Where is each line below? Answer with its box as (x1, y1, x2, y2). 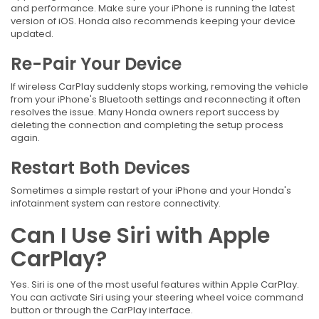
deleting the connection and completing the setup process (11, 118, 283, 132)
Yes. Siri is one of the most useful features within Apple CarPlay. (11, 278, 299, 292)
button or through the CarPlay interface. (11, 303, 193, 318)
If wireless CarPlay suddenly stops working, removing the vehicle (11, 80, 308, 94)
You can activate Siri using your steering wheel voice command (11, 291, 303, 305)
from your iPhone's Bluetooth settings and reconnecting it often (11, 93, 300, 107)
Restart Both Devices (11, 156, 190, 180)
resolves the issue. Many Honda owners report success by (11, 105, 279, 120)
